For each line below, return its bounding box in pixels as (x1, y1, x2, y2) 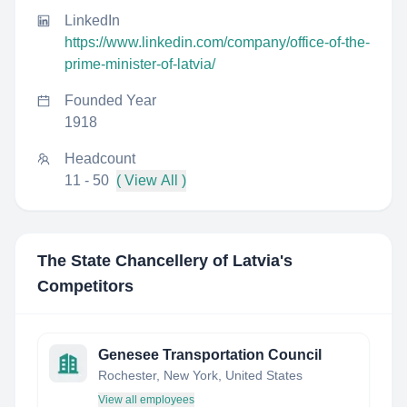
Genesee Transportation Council (98, 347, 322, 362)
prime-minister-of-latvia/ (65, 56, 215, 72)
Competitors (37, 277, 134, 295)
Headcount (65, 151, 135, 166)
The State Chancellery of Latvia (37, 252, 280, 270)
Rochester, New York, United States (98, 368, 303, 382)
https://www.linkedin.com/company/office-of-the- (65, 35, 370, 50)
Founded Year (65, 93, 156, 108)
